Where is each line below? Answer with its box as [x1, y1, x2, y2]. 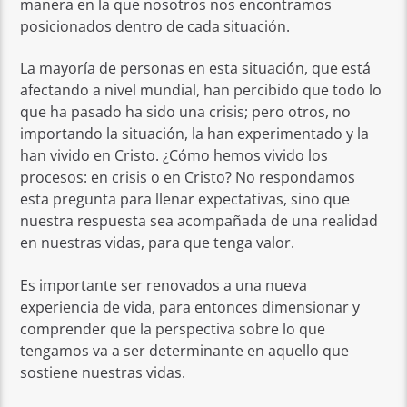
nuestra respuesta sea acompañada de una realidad [20, 211, 379, 232]
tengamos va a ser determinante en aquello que [20, 340, 350, 361]
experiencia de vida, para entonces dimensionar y [20, 296, 361, 317]
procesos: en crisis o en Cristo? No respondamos [20, 167, 356, 188]
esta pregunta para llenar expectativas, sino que [20, 189, 351, 210]
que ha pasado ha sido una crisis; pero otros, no [20, 102, 352, 123]
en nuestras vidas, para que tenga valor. [20, 233, 295, 253]
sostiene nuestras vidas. [20, 362, 186, 382]
